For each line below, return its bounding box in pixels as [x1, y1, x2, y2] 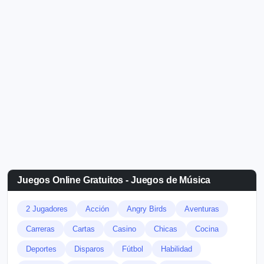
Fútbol [122, 245, 143, 253]
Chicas [154, 225, 177, 233]
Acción [85, 204, 109, 213]
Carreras [26, 225, 55, 233]
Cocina [195, 225, 219, 233]
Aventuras [184, 204, 219, 213]
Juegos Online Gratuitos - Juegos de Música [17, 175, 211, 185]
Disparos [74, 245, 104, 253]
